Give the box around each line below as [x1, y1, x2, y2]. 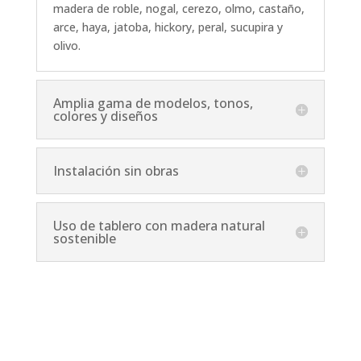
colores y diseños [52, 107, 158, 125]
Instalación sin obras [52, 162, 179, 180]
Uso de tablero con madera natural [52, 217, 265, 234]
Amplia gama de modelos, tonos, [52, 94, 253, 112]
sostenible [52, 230, 116, 247]
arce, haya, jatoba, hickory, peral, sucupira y [52, 19, 283, 35]
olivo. [52, 38, 81, 53]
